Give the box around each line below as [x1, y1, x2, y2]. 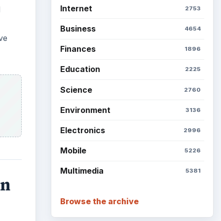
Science [60, 84, 92, 95]
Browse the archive [60, 196, 139, 206]
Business [60, 24, 96, 34]
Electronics [60, 125, 105, 135]
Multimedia [60, 166, 104, 176]
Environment [60, 105, 110, 115]
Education [60, 64, 100, 74]
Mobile [60, 146, 86, 156]
